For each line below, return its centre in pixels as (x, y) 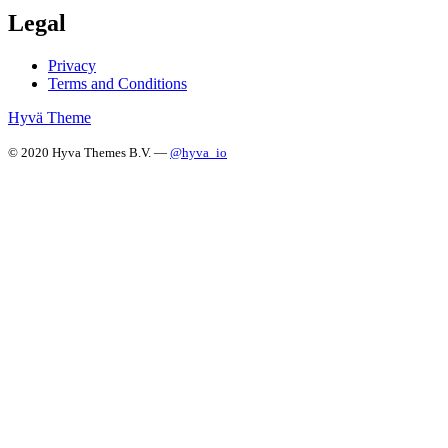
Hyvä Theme (49, 117)
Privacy (72, 65)
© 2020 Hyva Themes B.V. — (89, 152)
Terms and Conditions (117, 83)
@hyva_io (198, 152)
